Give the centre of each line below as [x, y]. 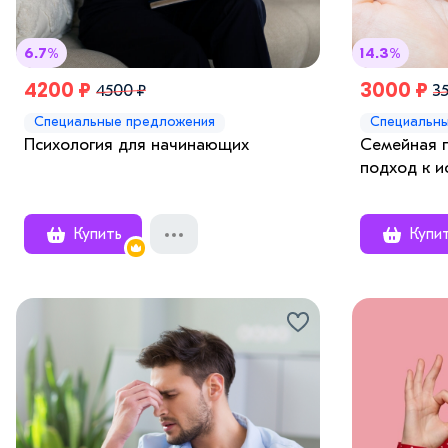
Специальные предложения [124, 121]
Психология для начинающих [136, 144]
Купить [95, 233]
